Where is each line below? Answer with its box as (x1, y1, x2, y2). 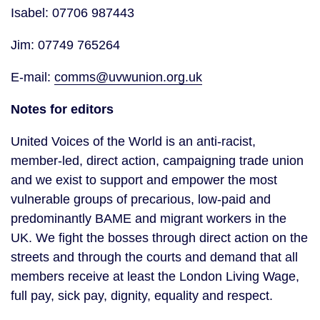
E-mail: (11, 70, 54, 84)
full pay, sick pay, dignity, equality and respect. (11, 289, 273, 303)
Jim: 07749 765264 (11, 38, 120, 52)
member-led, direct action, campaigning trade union (11, 154, 304, 168)
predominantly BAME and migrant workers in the (11, 211, 286, 226)
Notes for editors (11, 102, 114, 116)
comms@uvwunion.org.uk (54, 70, 202, 84)
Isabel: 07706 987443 (11, 6, 134, 20)
